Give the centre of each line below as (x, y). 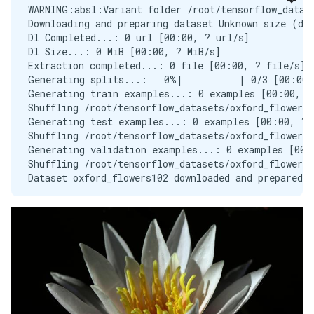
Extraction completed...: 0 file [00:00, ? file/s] (167, 66)
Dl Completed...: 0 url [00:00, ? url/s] (139, 37)
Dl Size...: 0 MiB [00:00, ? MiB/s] (124, 52)
